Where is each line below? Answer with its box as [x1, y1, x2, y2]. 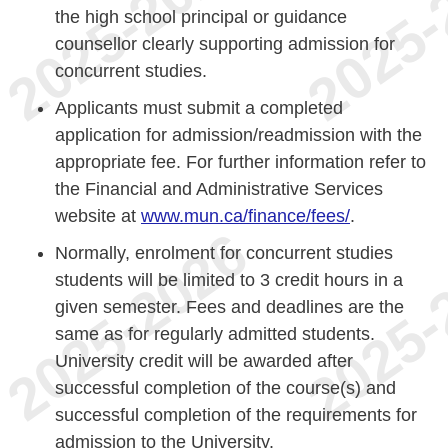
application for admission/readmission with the [55, 125, 422, 146]
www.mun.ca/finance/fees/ [141, 206, 350, 227]
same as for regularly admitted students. [55, 324, 375, 345]
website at [55, 206, 141, 227]
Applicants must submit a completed [55, 98, 343, 119]
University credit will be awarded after [55, 351, 353, 372]
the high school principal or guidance [55, 7, 347, 28]
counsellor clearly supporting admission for [55, 34, 395, 55]
